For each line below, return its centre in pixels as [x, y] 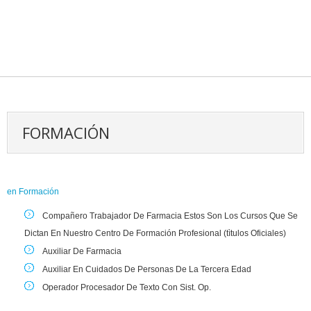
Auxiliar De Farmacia [82, 251]
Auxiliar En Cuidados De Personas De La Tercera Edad [147, 269]
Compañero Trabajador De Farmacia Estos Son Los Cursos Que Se [170, 216]
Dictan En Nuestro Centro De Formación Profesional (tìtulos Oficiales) [155, 233]
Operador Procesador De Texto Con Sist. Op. [127, 287]
